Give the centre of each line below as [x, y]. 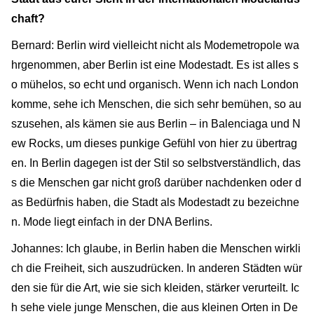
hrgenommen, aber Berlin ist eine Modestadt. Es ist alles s [155, 64]
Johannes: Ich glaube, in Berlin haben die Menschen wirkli [156, 248]
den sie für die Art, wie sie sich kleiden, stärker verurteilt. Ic [155, 287]
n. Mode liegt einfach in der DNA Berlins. [112, 221]
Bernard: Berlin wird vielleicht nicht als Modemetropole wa [155, 45]
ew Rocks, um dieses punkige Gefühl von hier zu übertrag [154, 143]
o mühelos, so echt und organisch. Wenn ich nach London [155, 84]
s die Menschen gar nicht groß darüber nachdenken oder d [156, 182]
